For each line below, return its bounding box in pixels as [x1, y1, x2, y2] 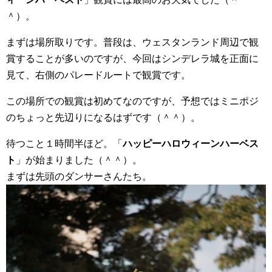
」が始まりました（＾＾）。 [16, 155, 142, 165]
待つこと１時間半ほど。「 [6, 138, 123, 149]
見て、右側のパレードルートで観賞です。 [6, 70, 191, 80]
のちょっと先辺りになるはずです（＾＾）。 [6, 112, 200, 123]
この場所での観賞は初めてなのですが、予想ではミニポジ [6, 96, 259, 106]
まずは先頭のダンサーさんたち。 [6, 171, 152, 182]
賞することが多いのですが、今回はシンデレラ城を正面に [6, 53, 259, 64]
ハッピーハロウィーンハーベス [123, 138, 259, 149]
